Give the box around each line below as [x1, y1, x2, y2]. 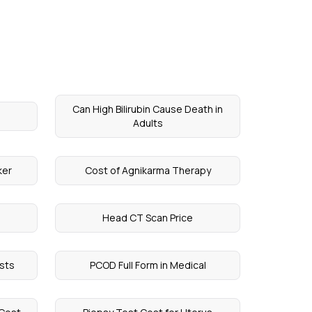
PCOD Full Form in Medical [89, 258, 206, 272]
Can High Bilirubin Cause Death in [72, 102, 224, 116]
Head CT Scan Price [102, 211, 194, 224]
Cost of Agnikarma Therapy [84, 164, 211, 177]
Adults [132, 116, 163, 130]
